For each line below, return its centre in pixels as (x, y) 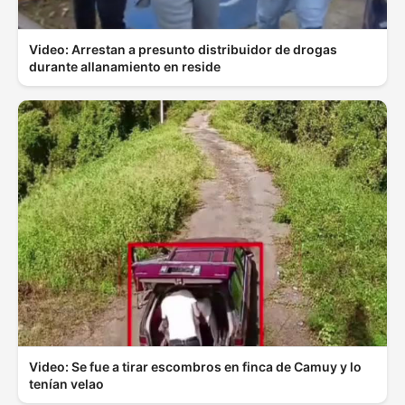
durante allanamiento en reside (125, 67)
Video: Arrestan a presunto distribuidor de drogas (183, 50)
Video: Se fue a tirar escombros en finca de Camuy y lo (195, 367)
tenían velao (66, 384)
